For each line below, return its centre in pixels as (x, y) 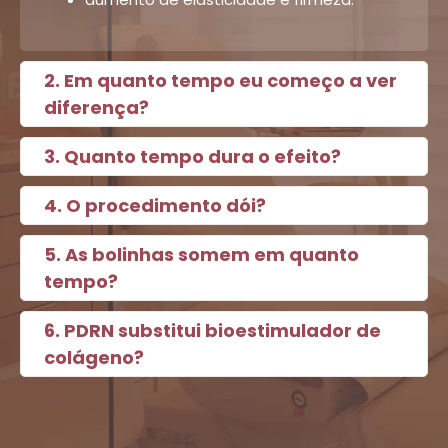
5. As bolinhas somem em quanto (201, 254)
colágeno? (94, 357)
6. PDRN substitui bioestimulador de (212, 330)
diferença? (96, 107)
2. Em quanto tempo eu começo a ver (220, 80)
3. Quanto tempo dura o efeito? (192, 156)
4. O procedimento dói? (155, 205)
